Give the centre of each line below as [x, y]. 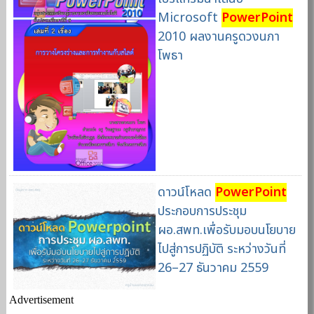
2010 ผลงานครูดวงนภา [218, 37]
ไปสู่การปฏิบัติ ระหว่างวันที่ [221, 250]
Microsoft [189, 18]
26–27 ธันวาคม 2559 [213, 268]
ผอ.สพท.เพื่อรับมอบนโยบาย [226, 231]
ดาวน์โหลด [186, 193]
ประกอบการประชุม [202, 212]
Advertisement [42, 299]
